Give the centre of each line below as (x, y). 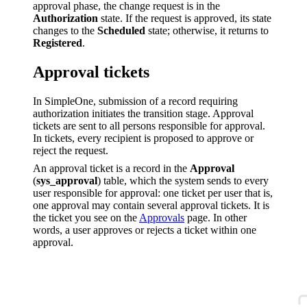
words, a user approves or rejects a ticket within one (145, 230)
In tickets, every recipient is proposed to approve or (143, 138)
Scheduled (121, 31)
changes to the (65, 31)
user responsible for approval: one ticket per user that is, (153, 193)
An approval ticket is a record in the (111, 168)
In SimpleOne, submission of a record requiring (135, 101)
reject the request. (71, 150)
